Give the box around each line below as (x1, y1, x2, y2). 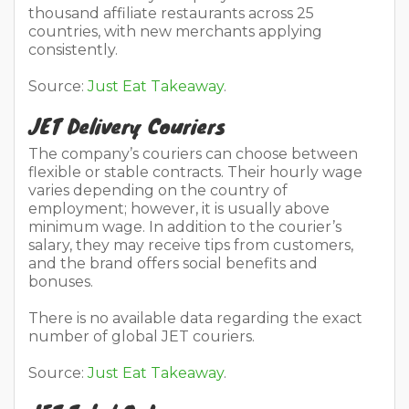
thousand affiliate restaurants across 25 (28, 5, 314, 23)
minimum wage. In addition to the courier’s (28, 218, 341, 236)
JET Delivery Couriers (28, 110, 225, 142)
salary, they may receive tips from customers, (28, 236, 353, 255)
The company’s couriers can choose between (28, 145, 358, 163)
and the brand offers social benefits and (28, 255, 318, 273)
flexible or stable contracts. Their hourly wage (28, 163, 362, 182)
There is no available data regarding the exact (28, 309, 362, 328)
